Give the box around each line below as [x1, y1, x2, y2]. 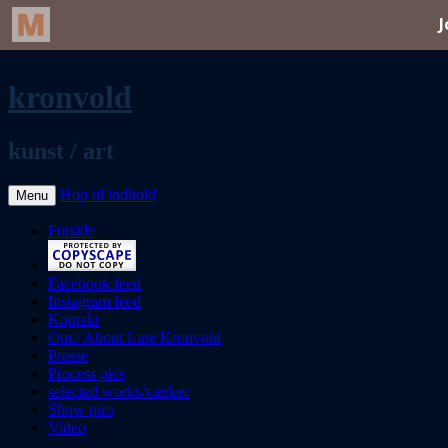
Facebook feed [48, 274, 141, 292]
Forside [48, 221, 95, 239]
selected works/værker [48, 382, 189, 400]
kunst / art [8, 137, 114, 164]
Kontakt [48, 310, 99, 328]
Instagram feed [48, 292, 141, 310]
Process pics [48, 364, 125, 382]
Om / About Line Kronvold [48, 328, 221, 346]
